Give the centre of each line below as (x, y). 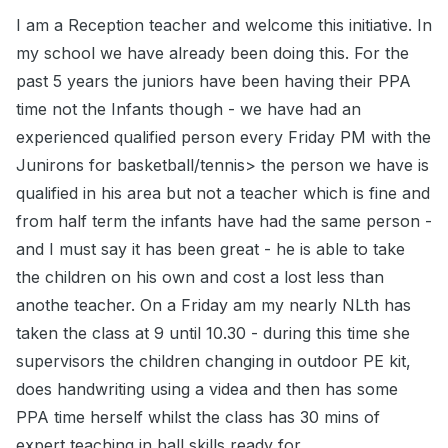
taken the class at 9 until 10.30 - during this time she (213, 333)
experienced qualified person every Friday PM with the (223, 137)
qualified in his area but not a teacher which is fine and (223, 193)
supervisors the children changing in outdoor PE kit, (213, 361)
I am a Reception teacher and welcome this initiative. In (224, 25)
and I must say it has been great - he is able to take (210, 249)
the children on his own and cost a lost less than (200, 277)
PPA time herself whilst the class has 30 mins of (198, 417)
